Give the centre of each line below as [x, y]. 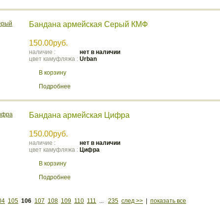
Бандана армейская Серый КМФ [88, 24]
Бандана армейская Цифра [79, 115]
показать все [168, 201]
